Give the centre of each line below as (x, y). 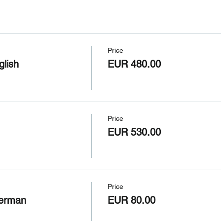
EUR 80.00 (131, 200)
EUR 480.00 (134, 64)
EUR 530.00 (134, 132)
